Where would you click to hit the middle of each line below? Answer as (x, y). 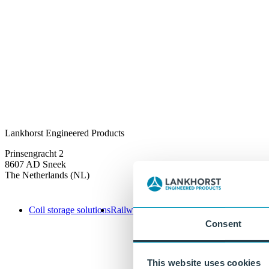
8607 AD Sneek (35, 164)
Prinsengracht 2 (34, 153)
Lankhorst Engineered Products (65, 133)
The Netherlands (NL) (47, 175)
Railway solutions (144, 210)
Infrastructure (204, 210)
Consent (223, 223)
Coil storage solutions (70, 210)
